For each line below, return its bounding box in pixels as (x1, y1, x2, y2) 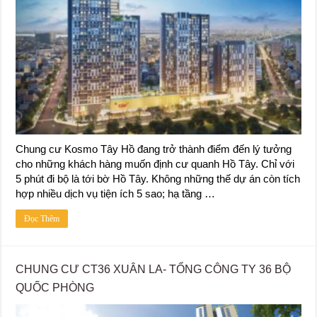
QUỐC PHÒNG (16, 281, 95, 294)
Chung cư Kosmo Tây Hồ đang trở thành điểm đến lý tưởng (16, 142, 292, 155)
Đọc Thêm (24, 213, 60, 224)
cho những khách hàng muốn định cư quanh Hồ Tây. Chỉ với (16, 157, 295, 170)
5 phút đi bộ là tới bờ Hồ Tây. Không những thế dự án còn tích (16, 172, 301, 185)
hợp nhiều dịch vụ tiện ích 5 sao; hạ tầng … (16, 187, 216, 200)
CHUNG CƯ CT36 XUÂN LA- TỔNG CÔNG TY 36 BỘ (16, 263, 292, 275)
